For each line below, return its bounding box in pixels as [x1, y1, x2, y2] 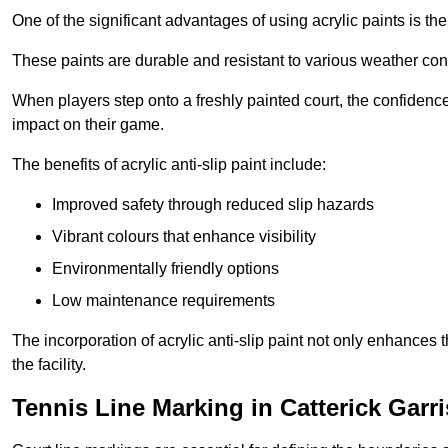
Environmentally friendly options [52, 260, 279, 278]
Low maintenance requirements [52, 292, 275, 310]
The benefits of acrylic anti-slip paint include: [12, 156, 326, 174]
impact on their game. [12, 116, 164, 134]
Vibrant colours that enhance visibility [52, 228, 316, 246]
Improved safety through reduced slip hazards [52, 196, 374, 214]
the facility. [12, 356, 86, 374]
